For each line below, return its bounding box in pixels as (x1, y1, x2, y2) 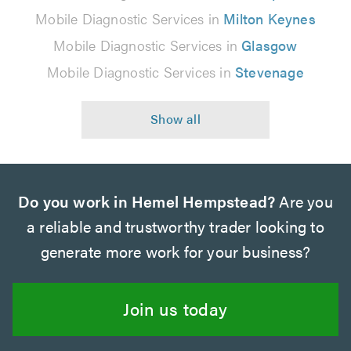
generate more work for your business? (40, 239, 311, 262)
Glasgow (241, 34, 298, 55)
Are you (275, 189, 333, 212)
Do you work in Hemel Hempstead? (18, 189, 276, 212)
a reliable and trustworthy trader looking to (27, 214, 324, 237)
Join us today (123, 295, 228, 320)
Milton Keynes (223, 8, 316, 28)
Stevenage (235, 61, 304, 81)
